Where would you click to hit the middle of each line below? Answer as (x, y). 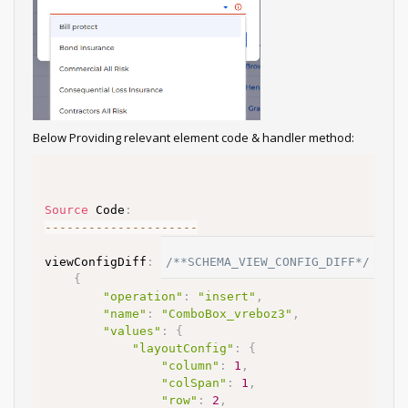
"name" (125, 314)
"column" (190, 366)
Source (66, 210)
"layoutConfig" (183, 349)
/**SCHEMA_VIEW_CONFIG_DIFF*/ (268, 262)
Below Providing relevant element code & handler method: (194, 138)
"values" (132, 331)
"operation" (143, 297)
